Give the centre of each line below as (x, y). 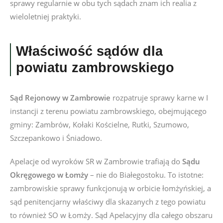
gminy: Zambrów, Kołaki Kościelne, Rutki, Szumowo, (100, 124)
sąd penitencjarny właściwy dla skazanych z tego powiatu (108, 202)
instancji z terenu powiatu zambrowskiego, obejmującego (108, 111)
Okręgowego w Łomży (49, 175)
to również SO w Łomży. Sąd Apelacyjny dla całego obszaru (111, 215)
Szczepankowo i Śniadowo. (56, 138)
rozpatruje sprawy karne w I (159, 98)
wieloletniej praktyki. (46, 16)
